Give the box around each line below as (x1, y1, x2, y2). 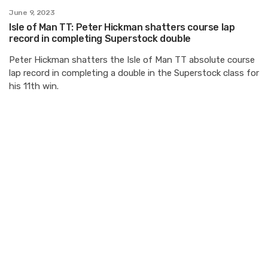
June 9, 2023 (9, 8, 55, 17)
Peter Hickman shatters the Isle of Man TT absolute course (9, 54, 255, 65)
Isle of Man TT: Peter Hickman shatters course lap (9, 21, 235, 33)
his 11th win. (9, 80, 59, 92)
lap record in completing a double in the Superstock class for (9, 67, 259, 78)
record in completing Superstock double (9, 32, 191, 44)
